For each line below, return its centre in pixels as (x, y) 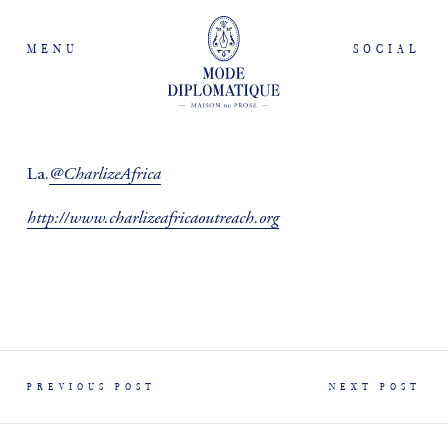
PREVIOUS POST (91, 386)
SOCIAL (387, 48)
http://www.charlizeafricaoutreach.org (152, 218)
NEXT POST (375, 386)
